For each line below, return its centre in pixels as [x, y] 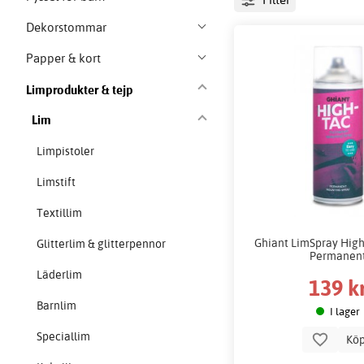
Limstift [56, 182]
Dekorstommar [67, 28]
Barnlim [57, 306]
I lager [344, 311]
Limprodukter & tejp [80, 90]
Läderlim [60, 275]
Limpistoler [66, 152]
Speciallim [64, 337]
